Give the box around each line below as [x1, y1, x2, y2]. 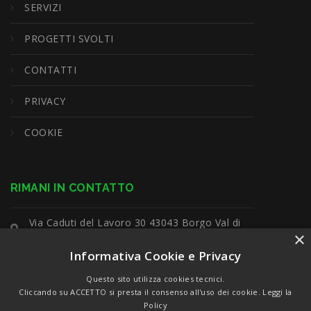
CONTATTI [24, 63, 77, 76]
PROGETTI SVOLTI [24, 32, 114, 45]
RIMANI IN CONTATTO [10, 181, 135, 194]
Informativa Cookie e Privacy [69, 248, 242, 264]
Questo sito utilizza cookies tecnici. [86, 274, 225, 284]
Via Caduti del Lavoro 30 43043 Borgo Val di [29, 216, 241, 229]
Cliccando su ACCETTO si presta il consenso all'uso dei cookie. [19, 287, 263, 297]
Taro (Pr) [29, 230, 73, 244]
